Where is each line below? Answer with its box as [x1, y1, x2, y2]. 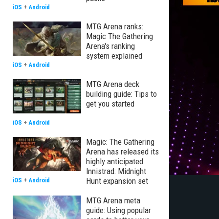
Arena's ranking [86, 41, 135, 51]
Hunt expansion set [86, 176, 148, 186]
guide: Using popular [86, 205, 151, 215]
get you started [86, 99, 134, 109]
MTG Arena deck [86, 79, 139, 89]
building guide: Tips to [86, 89, 157, 99]
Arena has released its [86, 147, 159, 156]
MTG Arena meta [86, 196, 140, 205]
